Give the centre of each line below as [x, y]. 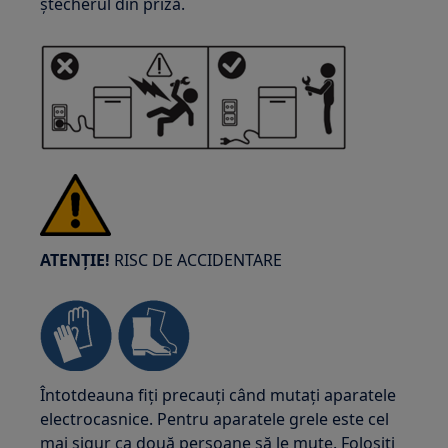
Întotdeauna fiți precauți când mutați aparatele [218, 395]
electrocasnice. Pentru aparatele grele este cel [215, 419]
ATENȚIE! [75, 260]
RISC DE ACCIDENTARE [196, 260]
